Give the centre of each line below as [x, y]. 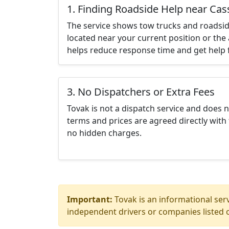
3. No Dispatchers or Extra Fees [141, 92]
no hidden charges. [104, 133]
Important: [90, 199]
